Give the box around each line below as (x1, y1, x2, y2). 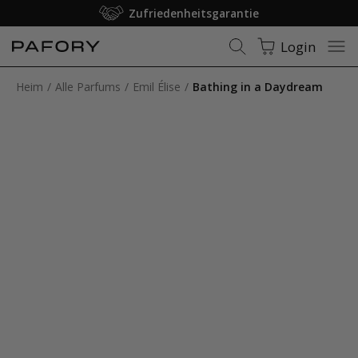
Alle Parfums (55, 79, 121, 94)
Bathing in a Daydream (193, 79, 323, 94)
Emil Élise (133, 79, 181, 94)
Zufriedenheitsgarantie (129, 6, 259, 21)
